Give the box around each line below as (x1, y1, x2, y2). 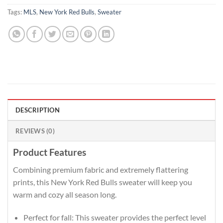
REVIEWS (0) (15, 127, 55, 135)
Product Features (13, 146, 86, 158)
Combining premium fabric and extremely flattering (13, 164, 188, 174)
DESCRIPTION (15, 106, 60, 114)
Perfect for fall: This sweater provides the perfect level (23, 212, 206, 222)
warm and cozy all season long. (13, 189, 116, 199)
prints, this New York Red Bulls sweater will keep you (13, 177, 192, 187)
